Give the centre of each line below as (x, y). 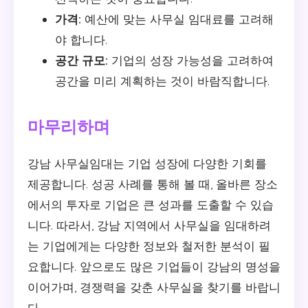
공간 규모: (81, 60)
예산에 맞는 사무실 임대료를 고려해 (177, 19)
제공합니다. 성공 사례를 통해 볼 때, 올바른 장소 (153, 184)
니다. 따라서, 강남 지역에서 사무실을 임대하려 (149, 225)
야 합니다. (81, 39)
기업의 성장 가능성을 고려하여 (191, 60)
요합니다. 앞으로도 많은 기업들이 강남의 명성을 (154, 266)
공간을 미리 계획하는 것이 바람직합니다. (162, 80)
